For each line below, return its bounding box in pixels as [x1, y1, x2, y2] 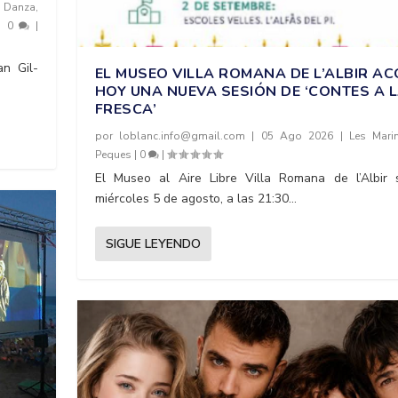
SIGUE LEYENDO [105, 235, 201, 253]
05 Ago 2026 [260, 129, 334, 144]
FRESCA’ [94, 99, 157, 120]
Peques [94, 147, 131, 163]
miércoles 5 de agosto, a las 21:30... [94, 190, 297, 208]
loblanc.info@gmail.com [119, 129, 246, 144]
